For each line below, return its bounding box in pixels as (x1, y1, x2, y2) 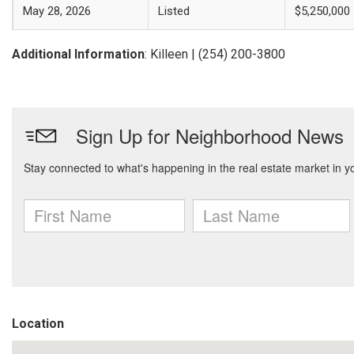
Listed (158, 4, 190, 18)
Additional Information (12, 47, 145, 62)
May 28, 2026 (23, 4, 91, 18)
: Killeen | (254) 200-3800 (145, 47, 285, 62)
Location (12, 316, 64, 331)
